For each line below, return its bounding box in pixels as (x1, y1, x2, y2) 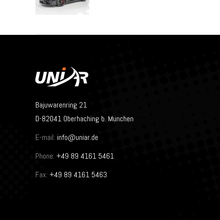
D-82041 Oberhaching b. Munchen (35, 113, 134, 124)
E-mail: (35, 132, 55, 142)
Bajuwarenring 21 (35, 99, 87, 110)
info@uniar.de (57, 132, 98, 142)
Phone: (35, 150, 55, 161)
